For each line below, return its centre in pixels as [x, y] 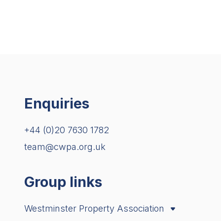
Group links [63, 182]
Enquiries [56, 103]
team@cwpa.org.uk [65, 147]
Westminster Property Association [95, 208]
